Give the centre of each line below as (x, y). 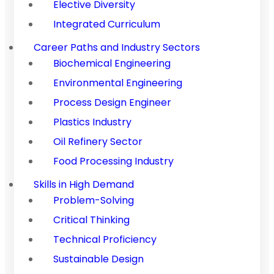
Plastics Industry (92, 122)
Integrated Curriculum (107, 24)
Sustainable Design (98, 259)
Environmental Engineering (118, 83)
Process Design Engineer (112, 102)
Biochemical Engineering (112, 63)
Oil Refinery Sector (98, 141)
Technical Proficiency (105, 239)
